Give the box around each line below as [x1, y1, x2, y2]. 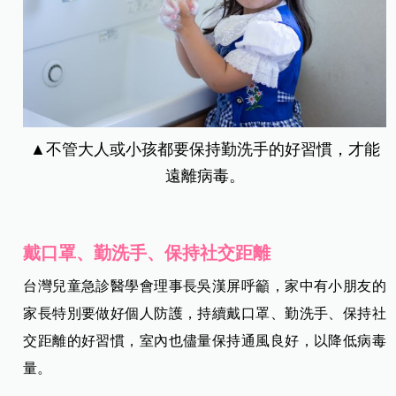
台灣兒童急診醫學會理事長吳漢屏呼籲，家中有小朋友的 [23, 278, 386, 294]
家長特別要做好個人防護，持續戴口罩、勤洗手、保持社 [23, 306, 386, 322]
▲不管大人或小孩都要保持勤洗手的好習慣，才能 [29, 141, 380, 159]
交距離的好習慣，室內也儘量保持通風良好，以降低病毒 [23, 333, 386, 349]
